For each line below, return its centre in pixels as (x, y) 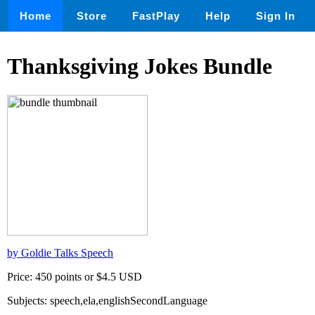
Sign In (276, 16)
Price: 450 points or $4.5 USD (75, 276)
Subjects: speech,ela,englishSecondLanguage (107, 300)
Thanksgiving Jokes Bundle (140, 66)
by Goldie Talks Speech (60, 252)
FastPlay (156, 16)
